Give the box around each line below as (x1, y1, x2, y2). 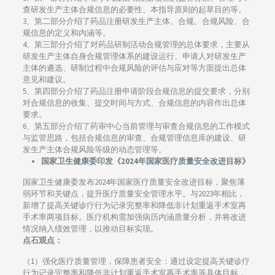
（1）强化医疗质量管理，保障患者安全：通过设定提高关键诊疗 (22, 256, 250, 267)
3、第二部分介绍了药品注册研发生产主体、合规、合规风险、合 (22, 16, 250, 27)
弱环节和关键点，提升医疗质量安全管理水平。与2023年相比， (22, 188, 245, 199)
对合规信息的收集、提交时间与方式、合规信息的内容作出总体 (22, 98, 246, 109)
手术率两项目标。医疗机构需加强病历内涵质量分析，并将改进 (22, 212, 246, 223)
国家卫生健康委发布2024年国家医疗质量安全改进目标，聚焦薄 (22, 177, 245, 188)
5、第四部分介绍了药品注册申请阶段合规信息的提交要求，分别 (22, 86, 250, 97)
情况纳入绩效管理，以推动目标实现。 (22, 223, 158, 234)
